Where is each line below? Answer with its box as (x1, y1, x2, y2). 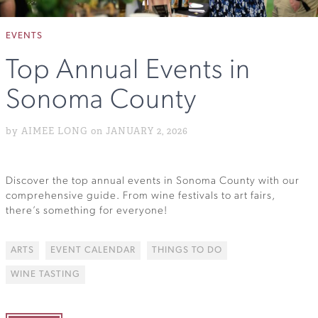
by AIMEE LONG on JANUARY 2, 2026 (6, 125, 188, 138)
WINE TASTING (11, 270, 80, 280)
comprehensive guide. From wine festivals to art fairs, (6, 190, 275, 202)
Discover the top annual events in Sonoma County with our (6, 175, 300, 187)
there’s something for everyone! (6, 205, 168, 216)
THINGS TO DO (152, 246, 222, 256)
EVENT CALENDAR (50, 246, 136, 256)
